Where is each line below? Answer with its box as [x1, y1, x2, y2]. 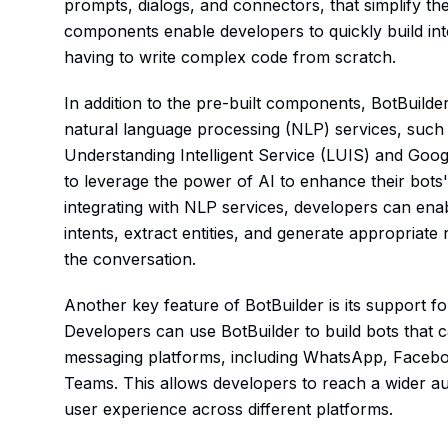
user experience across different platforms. [64, 398, 394, 419]
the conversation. [64, 248, 197, 269]
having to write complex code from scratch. [64, 46, 397, 67]
